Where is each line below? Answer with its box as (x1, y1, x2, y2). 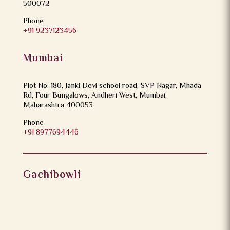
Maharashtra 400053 (23, 99, 93, 111)
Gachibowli (23, 167, 81, 183)
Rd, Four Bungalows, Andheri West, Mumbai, (23, 89, 167, 102)
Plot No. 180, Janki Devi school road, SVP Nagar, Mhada (23, 80, 201, 92)
